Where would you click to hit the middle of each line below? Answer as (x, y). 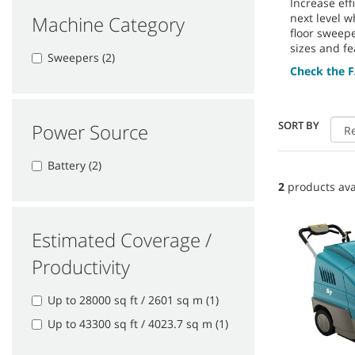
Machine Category (108, 24)
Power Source (90, 132)
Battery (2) (74, 165)
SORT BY (299, 125)
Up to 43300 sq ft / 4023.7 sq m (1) (138, 323)
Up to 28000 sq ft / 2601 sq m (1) (133, 300)
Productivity (81, 266)
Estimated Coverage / (122, 239)
